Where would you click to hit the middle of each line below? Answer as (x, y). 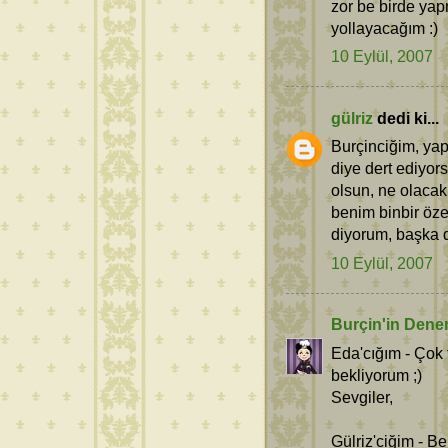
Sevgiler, (362, 396)
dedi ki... (406, 117)
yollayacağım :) (384, 27)
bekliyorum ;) (376, 374)
